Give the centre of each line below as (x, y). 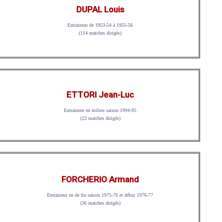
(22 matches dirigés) (100, 118)
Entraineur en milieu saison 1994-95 (100, 110)
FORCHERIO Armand (100, 180)
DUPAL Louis (100, 10)
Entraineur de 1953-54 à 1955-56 (100, 25)
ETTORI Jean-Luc (100, 94)
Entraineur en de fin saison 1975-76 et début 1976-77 (100, 195)
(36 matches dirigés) (100, 203)
